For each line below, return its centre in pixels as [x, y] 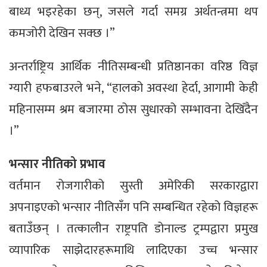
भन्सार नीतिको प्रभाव [57, 164]
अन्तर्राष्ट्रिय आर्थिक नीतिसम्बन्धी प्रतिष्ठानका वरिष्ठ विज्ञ [133, 67]
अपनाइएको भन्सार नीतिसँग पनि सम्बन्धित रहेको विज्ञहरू [133, 207]
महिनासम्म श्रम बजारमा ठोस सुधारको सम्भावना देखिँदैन [133, 110]
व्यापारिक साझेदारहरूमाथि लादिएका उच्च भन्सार [133, 250]
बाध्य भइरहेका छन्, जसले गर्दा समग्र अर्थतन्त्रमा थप [133, 12]
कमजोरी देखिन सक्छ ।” [62, 33]
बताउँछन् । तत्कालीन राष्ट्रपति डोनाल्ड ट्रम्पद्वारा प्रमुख [133, 229]
